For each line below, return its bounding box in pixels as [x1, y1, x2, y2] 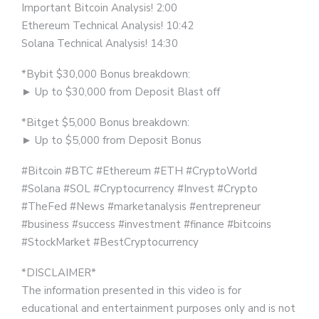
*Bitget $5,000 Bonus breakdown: [21, 115, 189, 130]
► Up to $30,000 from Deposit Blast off [21, 85, 220, 100]
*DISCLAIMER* [21, 266, 96, 281]
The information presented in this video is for [21, 283, 241, 298]
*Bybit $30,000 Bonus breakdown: [21, 67, 190, 82]
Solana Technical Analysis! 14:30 [21, 36, 178, 51]
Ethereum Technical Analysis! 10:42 [21, 19, 194, 33]
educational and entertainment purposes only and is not [21, 301, 296, 316]
